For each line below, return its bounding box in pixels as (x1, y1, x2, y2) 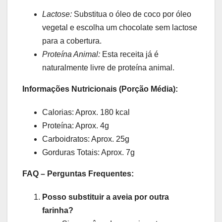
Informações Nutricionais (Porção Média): (22, 85, 178, 94)
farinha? (42, 206, 73, 215)
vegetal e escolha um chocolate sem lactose (42, 23, 197, 32)
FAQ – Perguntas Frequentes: (22, 169, 134, 178)
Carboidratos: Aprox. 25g (42, 135, 129, 144)
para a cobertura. (42, 37, 102, 46)
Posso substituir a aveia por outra (42, 193, 169, 202)
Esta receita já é (100, 50, 159, 59)
